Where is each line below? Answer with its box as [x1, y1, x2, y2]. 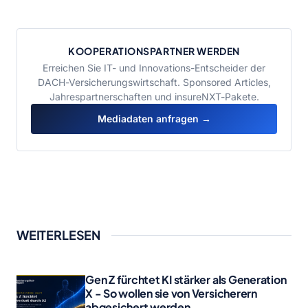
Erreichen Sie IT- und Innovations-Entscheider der [43, 62, 265, 74]
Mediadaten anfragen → [97, 113, 211, 124]
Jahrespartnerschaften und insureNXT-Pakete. [49, 91, 259, 102]
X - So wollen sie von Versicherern [85, 286, 257, 300]
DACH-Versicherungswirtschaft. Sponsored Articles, [37, 76, 271, 88]
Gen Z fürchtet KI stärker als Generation [85, 272, 287, 287]
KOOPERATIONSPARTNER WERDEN [68, 45, 240, 57]
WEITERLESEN [16, 227, 101, 243]
